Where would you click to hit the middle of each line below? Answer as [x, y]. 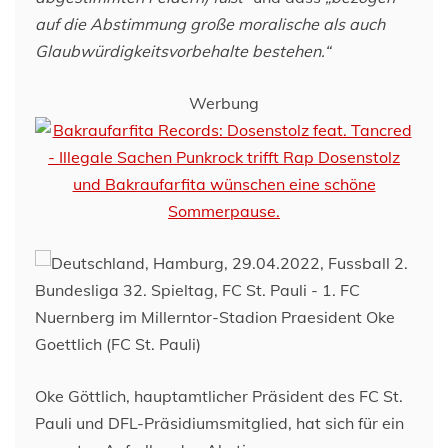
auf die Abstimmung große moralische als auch [210, 24]
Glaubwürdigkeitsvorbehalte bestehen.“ [182, 51]
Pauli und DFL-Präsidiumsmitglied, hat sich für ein [219, 423]
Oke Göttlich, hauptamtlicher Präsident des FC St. [219, 396]
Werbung [224, 103]
